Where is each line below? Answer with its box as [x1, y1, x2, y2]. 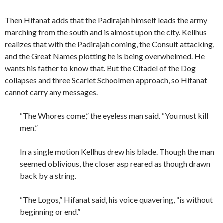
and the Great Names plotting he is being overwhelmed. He [5, 51, 205, 61]
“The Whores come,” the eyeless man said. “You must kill [20, 111, 208, 121]
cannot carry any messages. [5, 87, 98, 97]
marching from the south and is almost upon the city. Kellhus [5, 27, 207, 37]
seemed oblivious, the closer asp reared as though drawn [20, 159, 210, 169]
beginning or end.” [20, 207, 80, 217]
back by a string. [20, 171, 76, 181]
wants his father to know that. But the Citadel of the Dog [5, 63, 196, 73]
